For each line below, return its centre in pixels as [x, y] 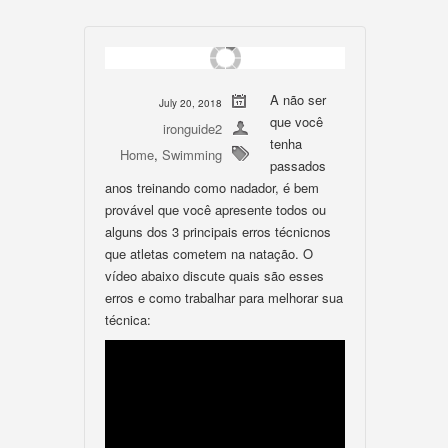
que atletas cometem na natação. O [209, 253]
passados [298, 165]
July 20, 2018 [190, 103]
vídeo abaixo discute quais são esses [214, 275]
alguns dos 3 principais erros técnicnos [218, 231]
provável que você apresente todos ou [215, 209]
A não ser [298, 99]
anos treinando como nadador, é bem [212, 187]
